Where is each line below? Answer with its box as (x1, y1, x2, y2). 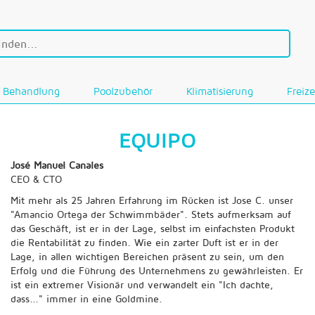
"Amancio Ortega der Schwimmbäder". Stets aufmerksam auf (10, 208, 291, 220)
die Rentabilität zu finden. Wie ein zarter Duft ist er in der (10, 236, 278, 248)
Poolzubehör (94, 85, 153, 97)
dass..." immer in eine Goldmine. (10, 292, 162, 304)
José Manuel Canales (10, 159, 103, 171)
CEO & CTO (10, 173, 62, 185)
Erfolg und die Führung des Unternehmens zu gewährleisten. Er (10, 264, 303, 276)
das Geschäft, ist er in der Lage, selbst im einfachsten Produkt (10, 222, 295, 234)
